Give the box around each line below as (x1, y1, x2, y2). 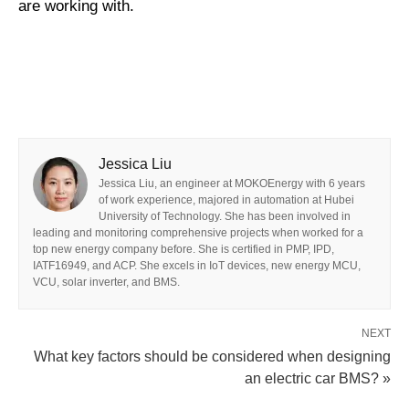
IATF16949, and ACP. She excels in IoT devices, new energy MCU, (33, 259, 361, 272)
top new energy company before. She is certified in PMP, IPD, (33, 243, 334, 256)
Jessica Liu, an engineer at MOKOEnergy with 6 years (99, 177, 365, 190)
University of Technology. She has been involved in (99, 210, 351, 223)
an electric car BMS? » (245, 371, 391, 386)
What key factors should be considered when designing (34, 349, 391, 364)
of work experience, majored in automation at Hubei (99, 194, 354, 206)
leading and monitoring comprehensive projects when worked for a (33, 226, 363, 239)
